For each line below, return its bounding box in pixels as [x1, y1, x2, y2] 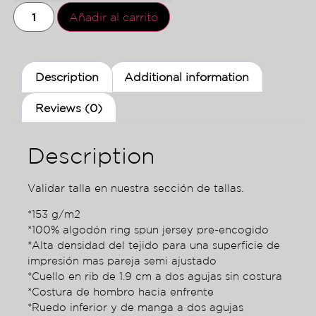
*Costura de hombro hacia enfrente [27, 285, 214, 298]
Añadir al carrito [69, 11, 159, 24]
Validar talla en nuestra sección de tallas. [27, 182, 243, 195]
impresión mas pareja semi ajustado [27, 254, 217, 267]
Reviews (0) [35, 101, 103, 114]
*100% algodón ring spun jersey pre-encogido [27, 223, 269, 236]
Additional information [123, 71, 249, 84]
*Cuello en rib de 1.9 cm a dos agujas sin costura [27, 269, 282, 282]
